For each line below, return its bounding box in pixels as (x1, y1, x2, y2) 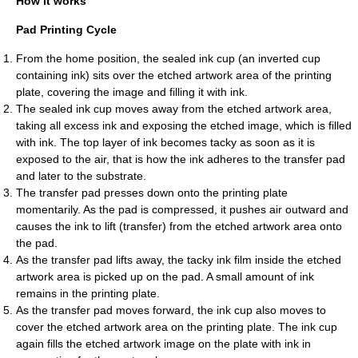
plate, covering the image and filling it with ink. (16, 86, 248, 98)
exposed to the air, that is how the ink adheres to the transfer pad (16, 153, 345, 165)
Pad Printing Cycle (16, 23, 117, 36)
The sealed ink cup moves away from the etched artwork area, (16, 102, 332, 115)
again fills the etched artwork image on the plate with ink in (16, 337, 311, 350)
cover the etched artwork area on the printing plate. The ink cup (16, 320, 337, 333)
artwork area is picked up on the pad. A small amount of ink (16, 270, 314, 283)
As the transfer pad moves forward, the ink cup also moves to (16, 304, 326, 316)
